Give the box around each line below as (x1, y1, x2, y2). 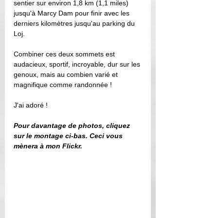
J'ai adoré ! (14, 101, 52, 109)
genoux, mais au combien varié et (14, 71, 120, 78)
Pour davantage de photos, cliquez (14, 122, 132, 129)
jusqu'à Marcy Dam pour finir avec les (14, 9, 131, 17)
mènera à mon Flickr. (14, 142, 84, 150)
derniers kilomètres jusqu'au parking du (14, 19, 137, 27)
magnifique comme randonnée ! (14, 81, 112, 89)
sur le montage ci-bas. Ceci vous (14, 132, 125, 140)
